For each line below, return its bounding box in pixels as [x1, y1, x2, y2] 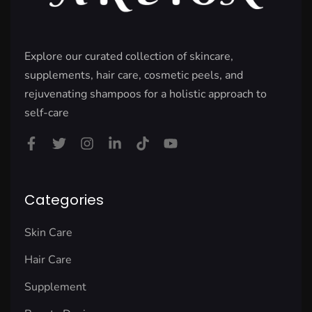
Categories [24, 190, 104, 210]
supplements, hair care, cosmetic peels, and [24, 68, 243, 84]
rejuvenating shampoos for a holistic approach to [24, 86, 267, 102]
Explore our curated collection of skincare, [24, 49, 233, 65]
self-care [24, 105, 69, 121]
